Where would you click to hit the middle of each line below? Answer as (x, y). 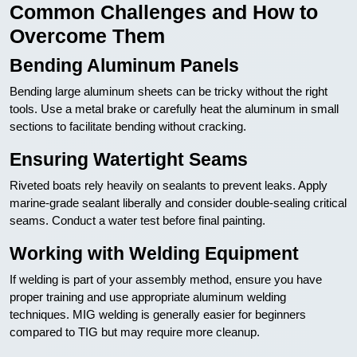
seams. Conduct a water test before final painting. (137, 220)
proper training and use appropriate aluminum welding (148, 297)
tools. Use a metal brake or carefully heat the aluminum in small (174, 109)
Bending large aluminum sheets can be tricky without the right (169, 91)
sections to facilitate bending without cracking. (128, 126)
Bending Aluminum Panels (124, 65)
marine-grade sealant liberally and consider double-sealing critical (178, 203)
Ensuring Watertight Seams (129, 159)
